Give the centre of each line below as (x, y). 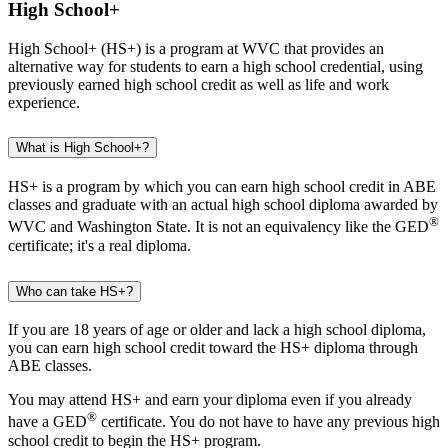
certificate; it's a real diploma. (99, 245)
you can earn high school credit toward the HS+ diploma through (213, 348)
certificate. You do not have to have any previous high (268, 422)
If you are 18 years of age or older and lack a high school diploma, (217, 330)
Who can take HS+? (74, 291)
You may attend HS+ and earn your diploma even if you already (210, 400)
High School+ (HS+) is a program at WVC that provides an (196, 48)
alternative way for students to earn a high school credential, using (215, 66)
